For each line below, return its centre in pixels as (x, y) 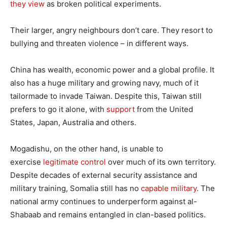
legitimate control (74, 162)
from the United (164, 109)
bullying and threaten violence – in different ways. (99, 43)
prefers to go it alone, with (58, 109)
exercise (27, 162)
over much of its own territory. (161, 162)
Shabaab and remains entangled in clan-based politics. (108, 214)
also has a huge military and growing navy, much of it (104, 83)
